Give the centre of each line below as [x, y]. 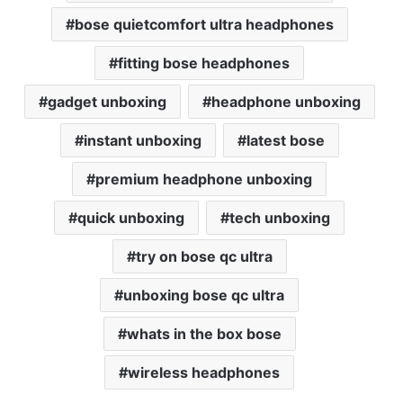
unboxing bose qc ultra [204, 296]
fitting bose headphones [204, 63]
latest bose [285, 141]
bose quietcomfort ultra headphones [204, 25]
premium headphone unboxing [204, 179]
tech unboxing [280, 218]
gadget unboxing [107, 102]
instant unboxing [142, 141]
